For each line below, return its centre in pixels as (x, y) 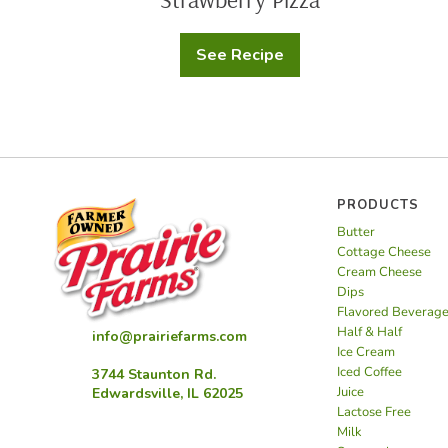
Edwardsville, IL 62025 (167, 393)
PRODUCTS (378, 205)
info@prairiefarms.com (169, 336)
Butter (356, 232)
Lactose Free (374, 412)
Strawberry (282, 61)
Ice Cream (366, 352)
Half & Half (370, 332)
